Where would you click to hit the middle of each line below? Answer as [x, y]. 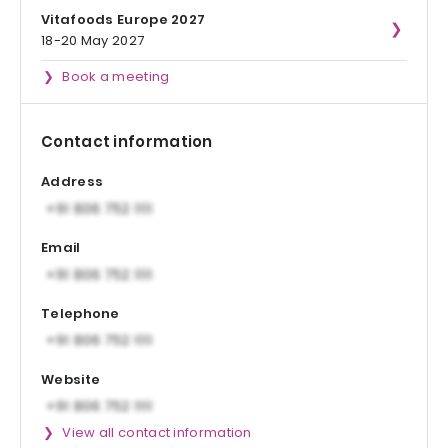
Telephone [80, 313]
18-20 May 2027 [93, 41]
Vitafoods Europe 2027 [123, 20]
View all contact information [157, 433]
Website [71, 379]
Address [72, 182]
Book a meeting [116, 77]
